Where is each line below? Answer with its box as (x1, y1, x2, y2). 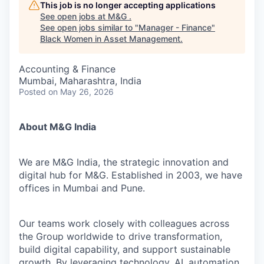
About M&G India (19, 121, 96, 133)
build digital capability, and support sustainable (19, 243, 230, 255)
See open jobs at (40, 11, 108, 21)
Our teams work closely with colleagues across (19, 217, 229, 229)
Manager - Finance (138, 22, 212, 32)
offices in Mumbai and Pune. (19, 182, 145, 194)
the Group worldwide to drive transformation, (19, 230, 222, 242)
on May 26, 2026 (48, 87, 114, 97)
